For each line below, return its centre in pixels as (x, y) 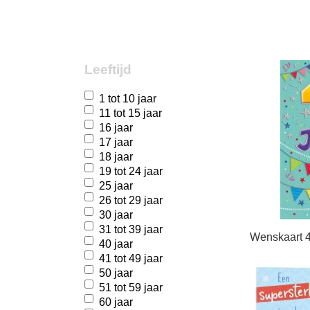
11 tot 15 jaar (130, 113)
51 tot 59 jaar (131, 287)
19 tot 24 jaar (131, 171)
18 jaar (116, 156)
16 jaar (116, 127)
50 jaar (116, 273)
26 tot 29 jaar (131, 200)
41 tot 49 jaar (131, 258)
